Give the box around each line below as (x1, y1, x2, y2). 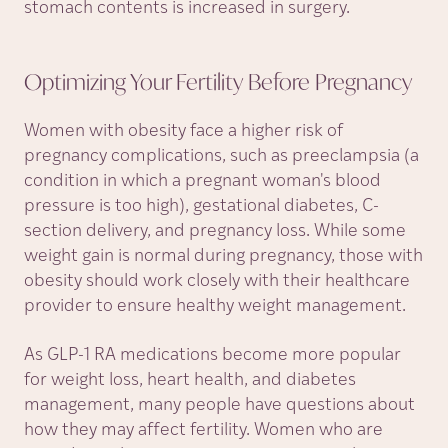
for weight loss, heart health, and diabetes (24, 371, 356, 390)
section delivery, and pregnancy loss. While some (24, 222, 406, 241)
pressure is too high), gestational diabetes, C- (24, 197, 379, 216)
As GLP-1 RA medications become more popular (24, 346, 401, 365)
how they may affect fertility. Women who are (24, 421, 383, 440)
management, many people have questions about (24, 396, 415, 415)
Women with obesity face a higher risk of (24, 122, 343, 141)
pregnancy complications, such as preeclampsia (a (24, 147, 419, 166)
